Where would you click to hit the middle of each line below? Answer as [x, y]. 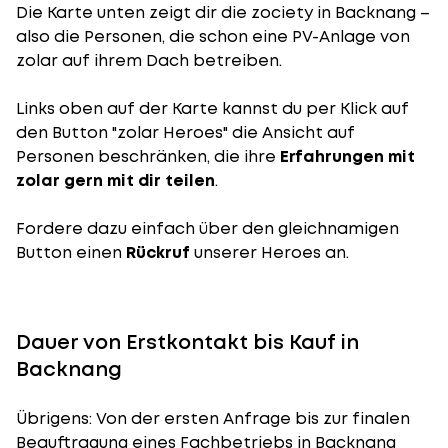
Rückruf [160, 252]
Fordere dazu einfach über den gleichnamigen [207, 228]
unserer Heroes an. [271, 252]
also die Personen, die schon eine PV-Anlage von [213, 36]
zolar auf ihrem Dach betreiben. [149, 60]
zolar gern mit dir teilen [115, 180]
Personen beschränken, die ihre [148, 156]
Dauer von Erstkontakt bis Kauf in [187, 342]
